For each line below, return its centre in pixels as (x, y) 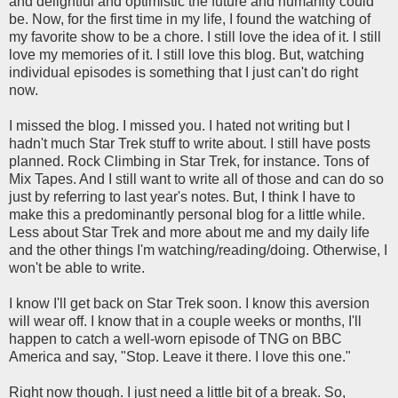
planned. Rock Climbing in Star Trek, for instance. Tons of (189, 162)
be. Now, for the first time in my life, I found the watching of (190, 20)
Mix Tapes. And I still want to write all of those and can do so (196, 179)
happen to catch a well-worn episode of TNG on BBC (175, 339)
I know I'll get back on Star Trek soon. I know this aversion (189, 304)
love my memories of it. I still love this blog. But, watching (187, 55)
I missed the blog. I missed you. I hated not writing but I (179, 126)
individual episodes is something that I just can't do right (183, 73)
